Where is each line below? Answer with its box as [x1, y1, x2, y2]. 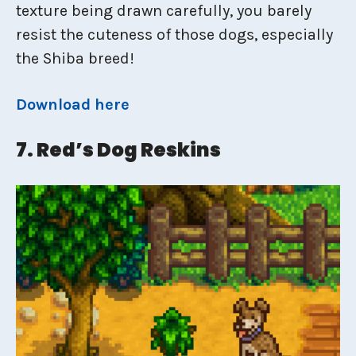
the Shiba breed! [16, 48, 134, 68]
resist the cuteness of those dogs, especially [16, 25, 333, 44]
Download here [16, 95, 130, 114]
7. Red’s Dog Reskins [16, 136, 221, 163]
